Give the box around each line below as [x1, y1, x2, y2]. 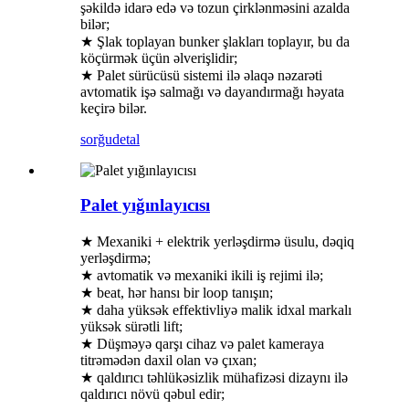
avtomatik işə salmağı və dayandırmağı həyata [80, 83, 344, 100]
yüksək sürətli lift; [80, 319, 183, 335]
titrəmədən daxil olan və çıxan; [80, 352, 257, 369]
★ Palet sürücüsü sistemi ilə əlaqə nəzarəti [80, 67, 322, 83]
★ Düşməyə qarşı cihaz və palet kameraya [80, 336, 324, 352]
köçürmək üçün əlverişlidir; [80, 49, 237, 66]
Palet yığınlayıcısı [80, 195, 210, 215]
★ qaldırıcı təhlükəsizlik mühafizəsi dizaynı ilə [80, 370, 348, 386]
